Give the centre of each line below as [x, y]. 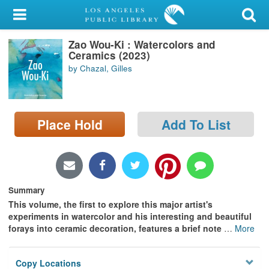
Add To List [196, 124]
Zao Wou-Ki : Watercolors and [142, 44]
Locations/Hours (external [65, 134]
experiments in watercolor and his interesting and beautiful [130, 216]
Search [23, 105]
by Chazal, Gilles [100, 68]
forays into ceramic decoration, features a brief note [116, 228]
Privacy [25, 177]
